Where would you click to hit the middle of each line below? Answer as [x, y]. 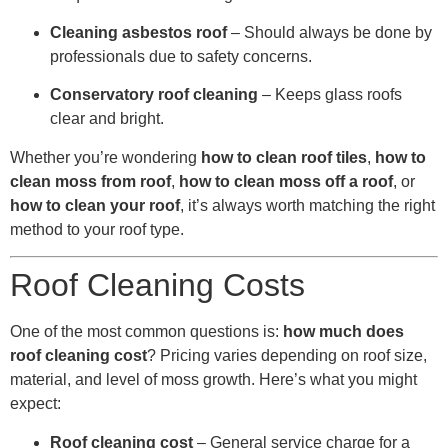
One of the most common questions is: [146, 332]
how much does [343, 332]
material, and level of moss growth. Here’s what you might [213, 380]
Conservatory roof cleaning [154, 95]
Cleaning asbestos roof [138, 33]
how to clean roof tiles [284, 157]
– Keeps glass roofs [330, 95]
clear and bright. [107, 119]
